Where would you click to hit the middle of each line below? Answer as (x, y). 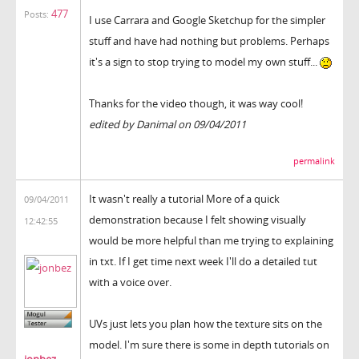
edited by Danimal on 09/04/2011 (167, 124)
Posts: (36, 15)
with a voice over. (130, 282)
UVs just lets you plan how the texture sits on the (206, 323)
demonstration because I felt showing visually (198, 219)
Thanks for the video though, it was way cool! (196, 103)
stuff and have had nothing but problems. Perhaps (209, 40)
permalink (314, 161)
